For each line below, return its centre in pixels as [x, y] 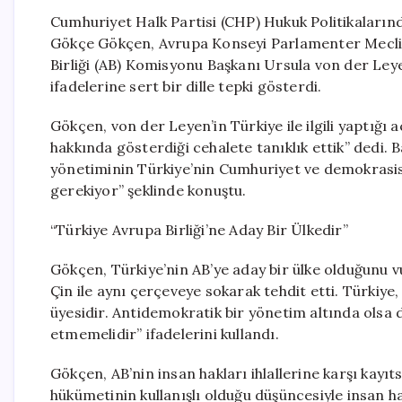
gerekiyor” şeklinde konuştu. [149, 190]
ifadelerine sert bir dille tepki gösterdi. [186, 86]
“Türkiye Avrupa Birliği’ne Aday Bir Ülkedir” [199, 230]
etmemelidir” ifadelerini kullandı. [165, 334]
